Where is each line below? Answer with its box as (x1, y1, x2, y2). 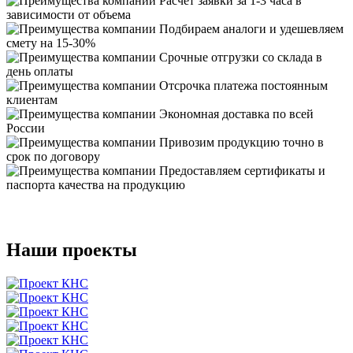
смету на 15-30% (6, 36, 95, 50)
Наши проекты (6, 240, 137, 261)
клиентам (6, 93, 58, 107)
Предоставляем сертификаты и (159, 164, 325, 178)
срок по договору (6, 150, 100, 164)
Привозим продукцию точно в (159, 136, 324, 150)
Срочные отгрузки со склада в (159, 50, 322, 65)
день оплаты (6, 65, 73, 79)
